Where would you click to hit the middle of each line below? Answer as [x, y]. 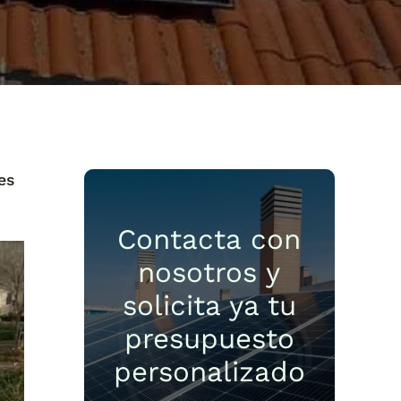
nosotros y [209, 272]
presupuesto [209, 338]
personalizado [209, 371]
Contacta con [209, 239]
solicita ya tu [209, 305]
